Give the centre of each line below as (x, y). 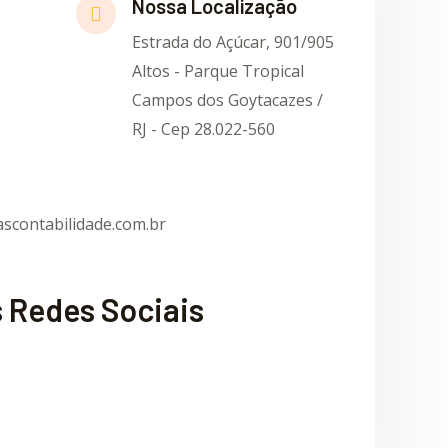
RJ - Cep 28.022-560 (203, 129)
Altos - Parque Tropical (217, 71)
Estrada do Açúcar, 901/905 (232, 42)
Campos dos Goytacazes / (227, 100)
